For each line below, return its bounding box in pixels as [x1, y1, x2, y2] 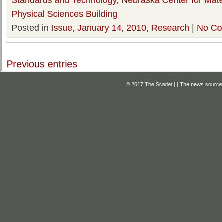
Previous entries [6, 58, 77, 69]
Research [151, 22, 189, 33]
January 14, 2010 [77, 22, 146, 33]
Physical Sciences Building [11, 8, 117, 19]
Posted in [11, 22, 51, 33]
